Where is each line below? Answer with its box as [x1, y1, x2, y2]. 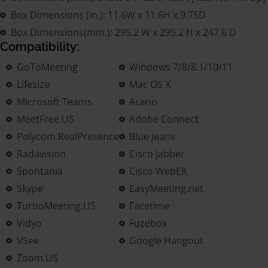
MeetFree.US [16, 112, 74, 126]
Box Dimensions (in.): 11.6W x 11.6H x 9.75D [10, 8, 206, 22]
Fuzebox [129, 216, 167, 230]
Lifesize [16, 77, 50, 91]
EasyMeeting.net [129, 181, 203, 195]
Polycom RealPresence [16, 129, 119, 143]
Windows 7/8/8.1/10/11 [129, 60, 233, 74]
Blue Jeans [129, 129, 175, 143]
